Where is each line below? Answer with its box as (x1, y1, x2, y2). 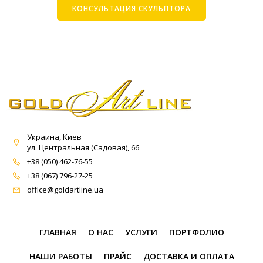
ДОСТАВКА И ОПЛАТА (143, 250, 234, 262)
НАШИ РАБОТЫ (29, 250, 92, 262)
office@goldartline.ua (27, 184, 103, 195)
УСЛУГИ (124, 226, 157, 238)
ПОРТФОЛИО (168, 226, 224, 238)
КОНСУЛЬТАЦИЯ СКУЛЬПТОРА (72, 3, 191, 14)
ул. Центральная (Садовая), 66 (27, 141, 139, 153)
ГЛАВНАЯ (39, 226, 76, 238)
